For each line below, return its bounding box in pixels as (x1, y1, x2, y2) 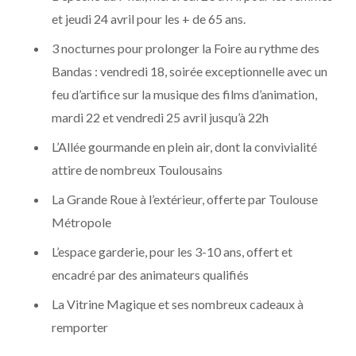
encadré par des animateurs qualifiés (52, 267, 249, 282)
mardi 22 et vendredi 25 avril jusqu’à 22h (52, 110, 269, 125)
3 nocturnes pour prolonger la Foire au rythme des (52, 41, 319, 56)
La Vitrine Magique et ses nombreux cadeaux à (52, 296, 304, 311)
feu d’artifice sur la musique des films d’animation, (52, 87, 317, 102)
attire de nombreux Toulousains (52, 162, 222, 177)
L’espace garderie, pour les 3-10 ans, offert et (52, 244, 292, 259)
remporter (52, 319, 108, 335)
